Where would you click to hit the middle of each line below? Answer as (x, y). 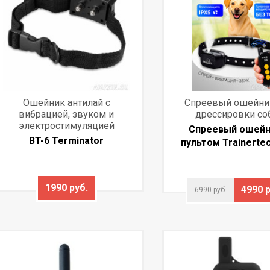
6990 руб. (210, 190)
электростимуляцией (66, 125)
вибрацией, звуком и (67, 114)
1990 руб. (66, 187)
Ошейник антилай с (66, 102)
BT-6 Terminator (67, 140)
